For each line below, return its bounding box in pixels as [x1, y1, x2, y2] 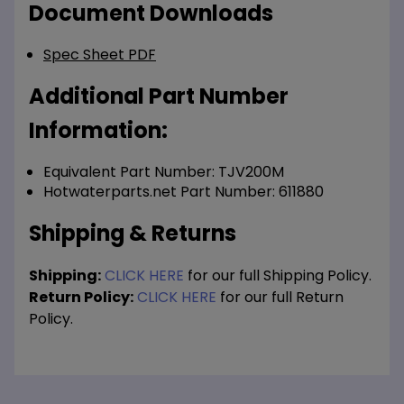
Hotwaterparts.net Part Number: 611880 [43, 181, 324, 203]
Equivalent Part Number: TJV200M [43, 161, 284, 183]
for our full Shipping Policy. [184, 265, 372, 287]
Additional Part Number [29, 81, 289, 112]
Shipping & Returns [29, 218, 236, 249]
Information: [29, 115, 168, 146]
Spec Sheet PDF [43, 44, 156, 66]
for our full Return [216, 287, 344, 308]
